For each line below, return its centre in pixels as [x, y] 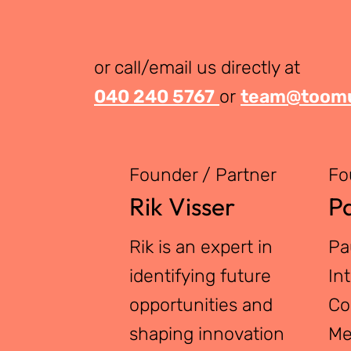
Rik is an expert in [201, 247]
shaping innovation [207, 334]
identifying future [201, 276]
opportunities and [201, 305]
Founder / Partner [203, 174]
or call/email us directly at [197, 67]
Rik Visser [183, 206]
